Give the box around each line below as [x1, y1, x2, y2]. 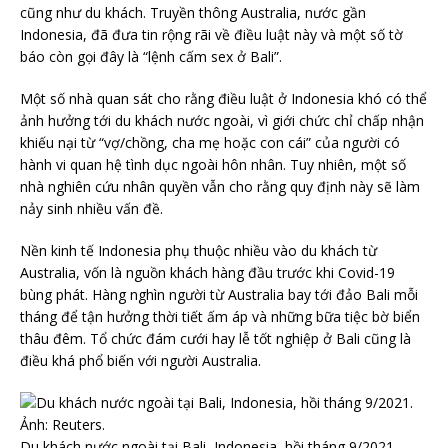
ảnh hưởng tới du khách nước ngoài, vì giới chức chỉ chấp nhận [20, 111, 424, 131]
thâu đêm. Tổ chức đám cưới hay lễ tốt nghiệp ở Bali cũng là [20, 329, 411, 349]
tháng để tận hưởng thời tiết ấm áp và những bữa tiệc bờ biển [20, 307, 420, 327]
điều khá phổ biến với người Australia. [20, 351, 261, 371]
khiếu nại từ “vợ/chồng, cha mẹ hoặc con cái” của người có [20, 133, 400, 153]
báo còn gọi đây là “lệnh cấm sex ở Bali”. [20, 47, 282, 67]
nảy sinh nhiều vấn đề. [20, 199, 163, 219]
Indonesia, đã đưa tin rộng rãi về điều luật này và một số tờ [20, 25, 403, 45]
